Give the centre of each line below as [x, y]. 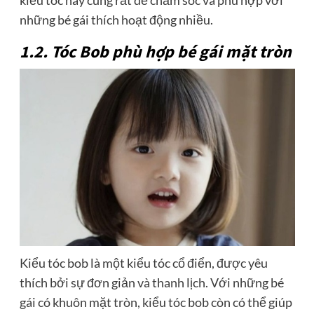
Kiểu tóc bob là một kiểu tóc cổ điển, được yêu [143, 262]
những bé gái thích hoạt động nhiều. [116, 20]
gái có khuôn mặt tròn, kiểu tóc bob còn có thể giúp [156, 302]
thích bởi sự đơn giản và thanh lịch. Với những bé [151, 282]
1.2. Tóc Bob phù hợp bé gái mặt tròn [155, 53]
